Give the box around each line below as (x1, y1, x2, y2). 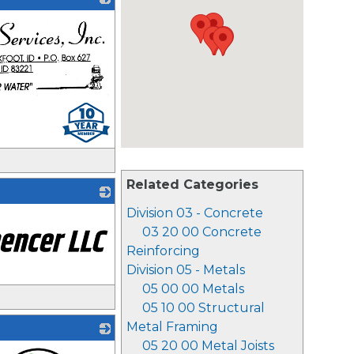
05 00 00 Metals (142, 281, 244, 296)
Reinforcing (126, 243, 200, 258)
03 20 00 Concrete (142, 224, 262, 239)
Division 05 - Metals (126, 262, 245, 277)
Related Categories (126, 177, 258, 192)
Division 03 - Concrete (126, 205, 263, 220)
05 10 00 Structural (142, 300, 265, 315)
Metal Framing (126, 319, 218, 334)
